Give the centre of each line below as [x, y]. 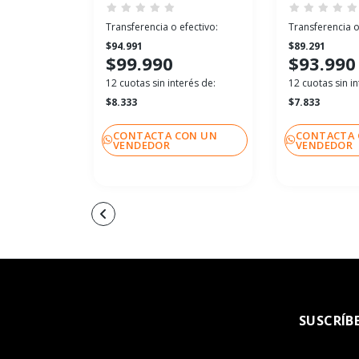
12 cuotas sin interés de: [161, 83]
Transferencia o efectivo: [162, 27]
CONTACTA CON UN [165, 135]
